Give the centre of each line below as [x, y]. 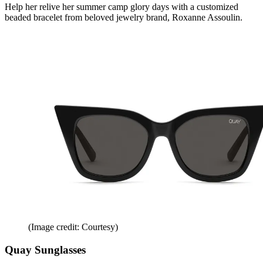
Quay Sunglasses [45, 249]
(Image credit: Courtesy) [73, 227]
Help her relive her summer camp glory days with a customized [122, 6]
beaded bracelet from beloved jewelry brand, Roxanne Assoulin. [125, 17]
